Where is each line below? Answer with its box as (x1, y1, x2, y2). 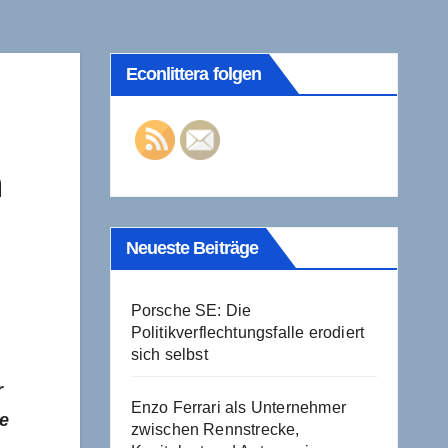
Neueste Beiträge (125, 237, 259, 258)
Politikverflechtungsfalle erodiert (130, 323, 365, 341)
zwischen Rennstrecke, (130, 420, 300, 438)
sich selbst (130, 345, 208, 363)
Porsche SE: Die (130, 301, 252, 319)
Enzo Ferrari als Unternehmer (130, 398, 347, 416)
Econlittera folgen (125, 63, 262, 84)
